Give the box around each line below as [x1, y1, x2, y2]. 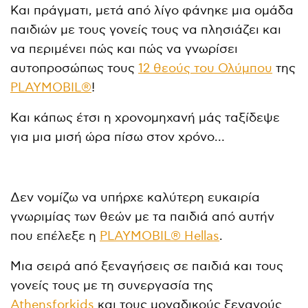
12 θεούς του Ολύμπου [138, 60, 273, 76]
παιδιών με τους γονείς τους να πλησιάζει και [10, 22, 282, 37]
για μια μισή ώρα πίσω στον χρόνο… [10, 129, 225, 144]
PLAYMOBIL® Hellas [100, 228, 220, 243]
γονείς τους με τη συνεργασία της [10, 278, 214, 293]
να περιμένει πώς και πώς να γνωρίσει [10, 41, 239, 56]
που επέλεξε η [10, 228, 100, 243]
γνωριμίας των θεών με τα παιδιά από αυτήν [10, 209, 275, 224]
